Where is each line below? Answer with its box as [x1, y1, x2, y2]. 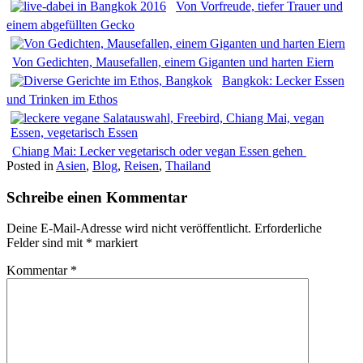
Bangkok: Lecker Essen [222, 73, 344, 88]
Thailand [165, 158, 211, 173]
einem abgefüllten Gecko [6, 17, 135, 32]
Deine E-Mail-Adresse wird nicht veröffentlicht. [6, 221, 251, 236]
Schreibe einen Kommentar [6, 188, 187, 206]
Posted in [6, 158, 56, 173]
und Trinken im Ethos [6, 92, 117, 106]
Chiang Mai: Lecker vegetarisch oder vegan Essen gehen [12, 143, 306, 158]
